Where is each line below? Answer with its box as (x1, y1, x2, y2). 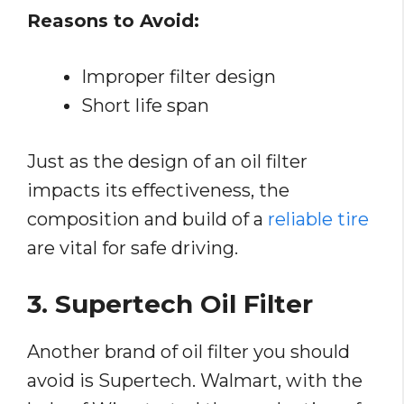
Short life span (81, 95, 209, 117)
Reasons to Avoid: (27, 10, 199, 32)
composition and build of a (27, 208, 268, 231)
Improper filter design (81, 66, 276, 88)
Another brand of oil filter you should (27, 341, 350, 363)
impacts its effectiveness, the (27, 179, 289, 202)
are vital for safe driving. (27, 237, 238, 260)
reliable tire (268, 208, 369, 231)
